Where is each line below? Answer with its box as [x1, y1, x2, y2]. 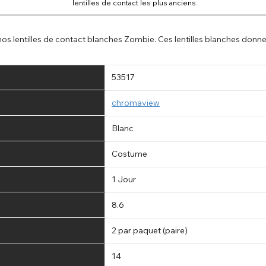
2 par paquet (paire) [112, 224, 188, 236]
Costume [112, 148, 147, 159]
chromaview [112, 97, 160, 108]
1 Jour [112, 173, 136, 185]
